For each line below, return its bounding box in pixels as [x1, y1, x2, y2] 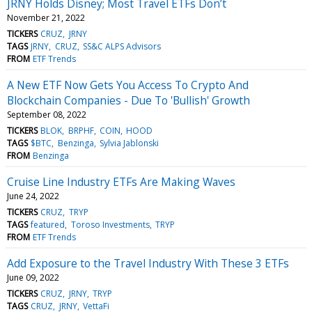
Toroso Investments [70, 218, 150, 231]
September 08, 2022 [7, 108, 86, 120]
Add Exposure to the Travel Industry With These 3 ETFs [7, 255, 289, 271]
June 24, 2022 [7, 189, 59, 202]
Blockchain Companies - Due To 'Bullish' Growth [7, 92, 250, 108]
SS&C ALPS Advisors [82, 40, 161, 52]
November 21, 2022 [7, 11, 85, 24]
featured [31, 218, 65, 231]
